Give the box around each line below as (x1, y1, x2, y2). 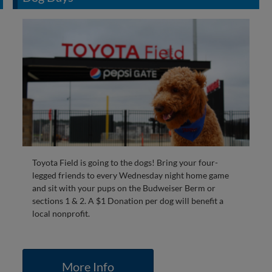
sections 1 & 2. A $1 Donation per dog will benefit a (32, 195, 223, 206)
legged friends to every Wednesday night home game (32, 170, 229, 181)
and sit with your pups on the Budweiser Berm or (32, 183, 216, 194)
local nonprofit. (32, 208, 90, 219)
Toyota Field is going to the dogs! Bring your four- (32, 157, 218, 168)
